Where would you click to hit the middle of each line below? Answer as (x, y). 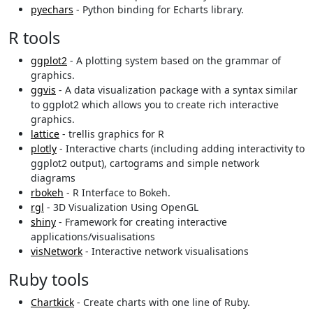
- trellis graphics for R (112, 134)
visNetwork (57, 252)
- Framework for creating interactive (141, 222)
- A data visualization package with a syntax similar (177, 90)
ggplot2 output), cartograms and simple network (145, 163)
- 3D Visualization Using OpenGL (121, 208)
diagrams (53, 178)
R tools (34, 38)
